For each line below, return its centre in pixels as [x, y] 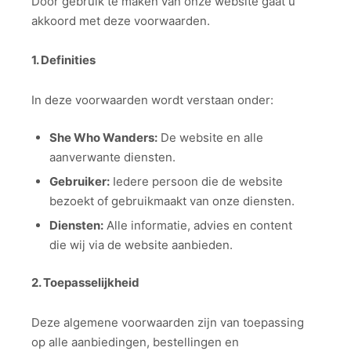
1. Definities [63, 60]
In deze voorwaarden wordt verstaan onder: [152, 100]
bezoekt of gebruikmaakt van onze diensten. [172, 201]
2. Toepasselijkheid [85, 283]
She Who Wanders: [103, 138]
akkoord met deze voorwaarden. [121, 20]
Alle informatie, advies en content [197, 226]
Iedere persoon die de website [196, 182]
